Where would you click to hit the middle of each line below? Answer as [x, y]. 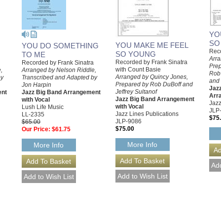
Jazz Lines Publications [147, 114]
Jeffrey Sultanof [136, 92]
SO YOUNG [136, 54]
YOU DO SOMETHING [60, 46]
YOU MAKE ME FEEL [152, 45]
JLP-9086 [129, 122]
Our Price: [36, 129]
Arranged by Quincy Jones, [152, 77]
